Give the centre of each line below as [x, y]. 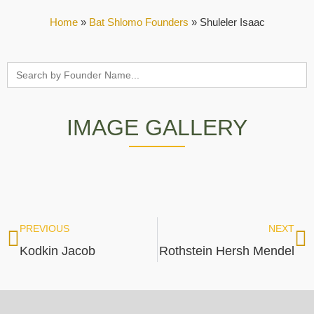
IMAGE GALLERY [157, 128]
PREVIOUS [45, 228]
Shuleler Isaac [232, 22]
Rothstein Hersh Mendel [227, 251]
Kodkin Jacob [57, 251]
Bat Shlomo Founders [138, 22]
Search [26, 68]
